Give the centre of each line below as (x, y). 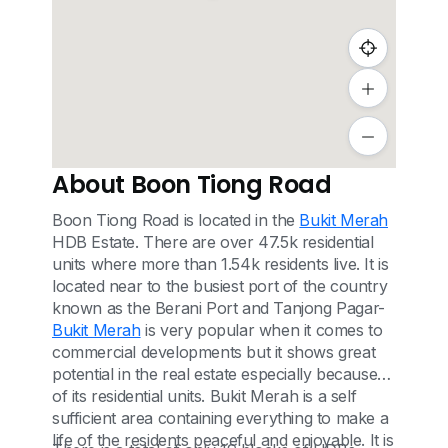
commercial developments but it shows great (214, 352)
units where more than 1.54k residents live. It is (220, 264)
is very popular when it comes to (261, 330)
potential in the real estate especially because (215, 374)
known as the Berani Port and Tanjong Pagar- (218, 308)
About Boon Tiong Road (192, 184)
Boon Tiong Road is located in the (176, 220)
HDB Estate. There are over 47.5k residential (213, 242)
